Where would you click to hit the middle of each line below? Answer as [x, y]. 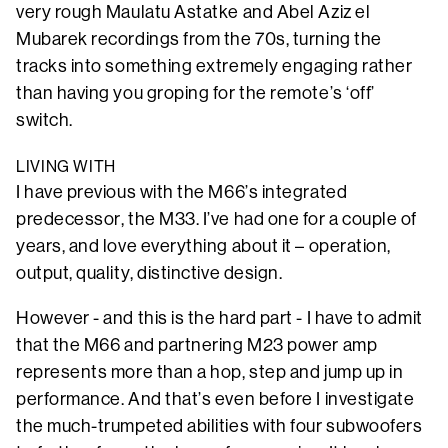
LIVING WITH [66, 167]
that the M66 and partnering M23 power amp [197, 345]
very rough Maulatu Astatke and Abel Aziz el [193, 12]
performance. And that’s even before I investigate [215, 399]
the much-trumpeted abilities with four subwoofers [219, 426]
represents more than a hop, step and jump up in [210, 372]
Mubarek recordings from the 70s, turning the [199, 39]
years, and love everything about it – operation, [203, 246]
